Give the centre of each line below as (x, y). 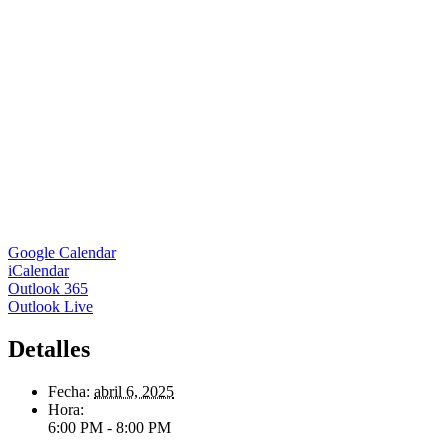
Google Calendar (62, 253)
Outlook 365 (48, 289)
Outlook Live (50, 307)
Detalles (49, 349)
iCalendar (38, 271)
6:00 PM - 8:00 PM (109, 428)
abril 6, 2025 (134, 392)
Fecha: (69, 392)
